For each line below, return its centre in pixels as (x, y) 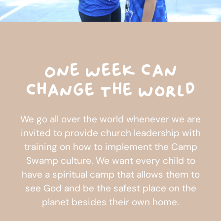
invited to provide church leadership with (110, 133)
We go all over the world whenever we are (110, 119)
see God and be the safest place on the (110, 188)
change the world (110, 91)
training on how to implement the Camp (110, 147)
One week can (110, 71)
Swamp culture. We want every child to (110, 160)
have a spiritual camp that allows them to (110, 174)
